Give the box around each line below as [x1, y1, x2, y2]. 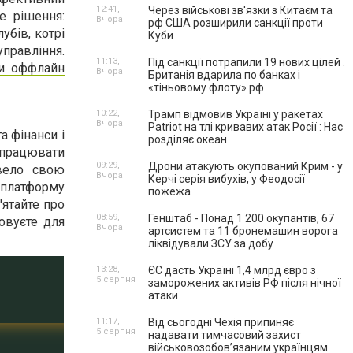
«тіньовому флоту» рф [148, 81, 264, 94]
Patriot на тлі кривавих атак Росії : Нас [148, 121, 343, 133]
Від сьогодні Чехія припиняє [148, 316, 294, 329]
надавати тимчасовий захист [148, 329, 301, 341]
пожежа [148, 185, 191, 198]
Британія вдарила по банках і [148, 69, 300, 81]
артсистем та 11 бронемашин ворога [148, 225, 338, 237]
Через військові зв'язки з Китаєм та [148, 4, 333, 17]
